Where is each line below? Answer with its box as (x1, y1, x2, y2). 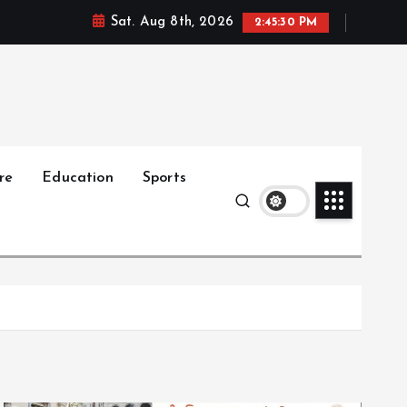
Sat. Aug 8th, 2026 (105, 15, 238, 29)
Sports (142, 170, 186, 185)
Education (42, 170, 114, 185)
